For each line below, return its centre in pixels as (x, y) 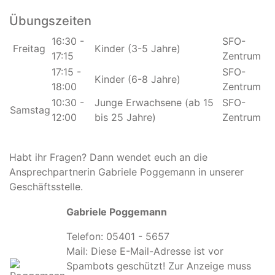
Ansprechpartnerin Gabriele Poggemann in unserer (126, 172)
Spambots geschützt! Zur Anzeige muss (159, 265)
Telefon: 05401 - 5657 (118, 236)
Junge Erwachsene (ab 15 (154, 102)
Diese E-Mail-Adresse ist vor (157, 251)
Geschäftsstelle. (46, 186)
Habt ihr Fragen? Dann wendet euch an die (108, 157)
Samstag (30, 110)
